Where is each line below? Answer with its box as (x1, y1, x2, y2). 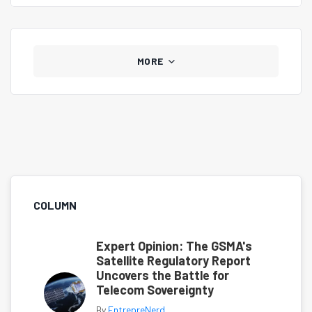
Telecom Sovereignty (96, 282, 214, 298)
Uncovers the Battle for (96, 267, 229, 283)
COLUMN (33, 198, 77, 212)
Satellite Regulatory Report (96, 253, 251, 269)
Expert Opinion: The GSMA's (96, 238, 252, 254)
